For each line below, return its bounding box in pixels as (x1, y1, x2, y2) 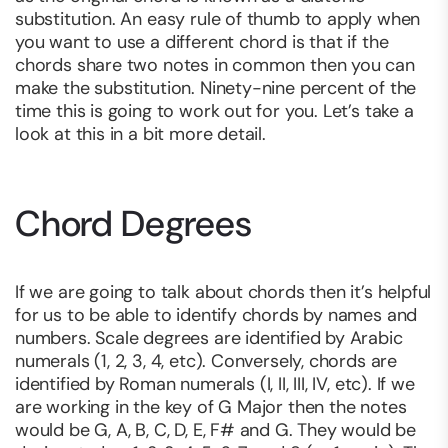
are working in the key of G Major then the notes (15, 395, 407, 420)
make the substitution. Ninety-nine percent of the (15, 76, 417, 101)
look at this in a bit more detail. (15, 122, 266, 147)
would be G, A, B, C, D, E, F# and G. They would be (15, 418, 417, 443)
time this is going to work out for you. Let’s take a (15, 99, 414, 124)
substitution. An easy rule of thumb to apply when (15, 7, 421, 32)
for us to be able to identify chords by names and (15, 303, 418, 328)
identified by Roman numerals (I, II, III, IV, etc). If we (15, 372, 415, 397)
